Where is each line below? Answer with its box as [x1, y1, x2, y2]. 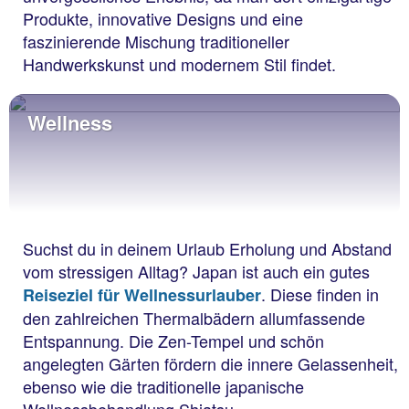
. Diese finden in [261, 282, 379, 307]
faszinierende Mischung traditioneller [23, 29, 289, 54]
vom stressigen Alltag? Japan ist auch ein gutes [23, 259, 370, 284]
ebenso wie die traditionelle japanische [23, 374, 304, 399]
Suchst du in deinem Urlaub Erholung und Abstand [23, 236, 392, 261]
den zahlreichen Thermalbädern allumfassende [23, 306, 365, 330]
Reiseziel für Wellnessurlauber [23, 283, 261, 308]
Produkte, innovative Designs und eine [23, 6, 303, 31]
